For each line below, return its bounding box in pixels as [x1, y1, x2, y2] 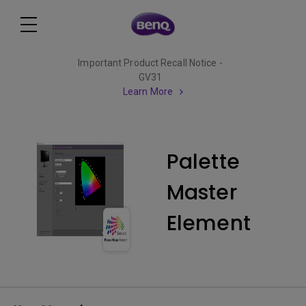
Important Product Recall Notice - [78, 57, 223, 68]
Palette [167, 148, 240, 176]
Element [167, 209, 251, 238]
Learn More [123, 86, 173, 97]
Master [167, 178, 237, 207]
